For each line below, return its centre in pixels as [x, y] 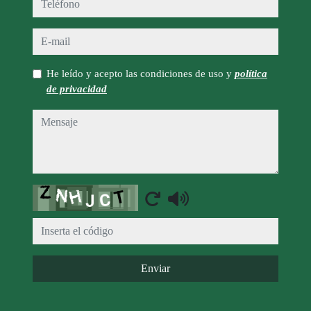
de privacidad [77, 89]
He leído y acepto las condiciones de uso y [141, 74]
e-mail [50, 39]
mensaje [56, 120]
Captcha [56, 195]
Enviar [155, 269]
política [251, 74]
